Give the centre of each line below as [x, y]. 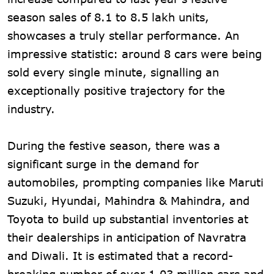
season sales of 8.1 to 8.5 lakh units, [108, 17]
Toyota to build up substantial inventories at [128, 219]
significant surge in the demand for [103, 164]
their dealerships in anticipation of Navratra [127, 237]
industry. [31, 109]
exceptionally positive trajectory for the [116, 90]
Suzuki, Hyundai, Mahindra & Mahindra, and [128, 200]
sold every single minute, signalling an [113, 72]
